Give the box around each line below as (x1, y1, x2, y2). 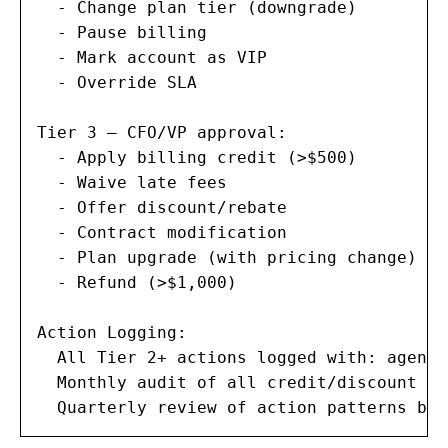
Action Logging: (37, 322, 187, 342)
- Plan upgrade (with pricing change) (37, 247, 417, 267)
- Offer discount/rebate (37, 197, 287, 217)
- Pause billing (37, 22, 207, 42)
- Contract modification (37, 222, 287, 242)
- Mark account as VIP (37, 47, 267, 67)
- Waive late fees (37, 172, 227, 192)
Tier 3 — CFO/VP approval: (37, 122, 287, 142)
